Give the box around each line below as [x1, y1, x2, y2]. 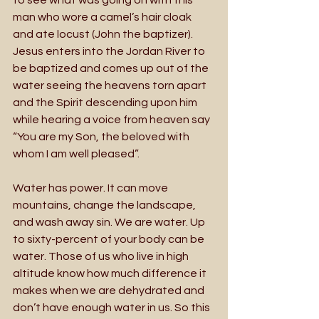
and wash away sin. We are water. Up [13, 216, 207, 228]
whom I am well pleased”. [13, 147, 142, 159]
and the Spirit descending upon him [13, 96, 199, 108]
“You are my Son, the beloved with [13, 130, 192, 142]
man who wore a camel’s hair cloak [13, 11, 194, 23]
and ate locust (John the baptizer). [13, 28, 195, 40]
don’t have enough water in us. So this [13, 301, 212, 313]
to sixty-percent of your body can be [13, 233, 206, 245]
